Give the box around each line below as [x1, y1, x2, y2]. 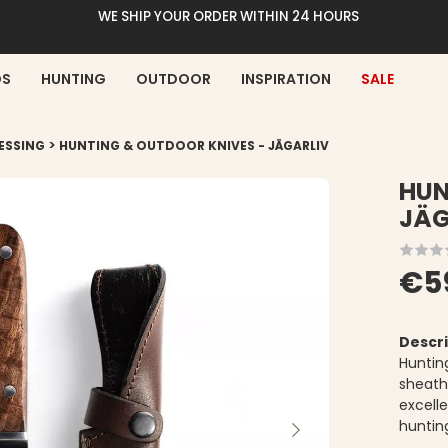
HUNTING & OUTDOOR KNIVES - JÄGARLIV [59, 137, 329, 154]
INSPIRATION [241, 68, 331, 89]
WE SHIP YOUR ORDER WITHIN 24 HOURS [98, 7, 359, 26]
